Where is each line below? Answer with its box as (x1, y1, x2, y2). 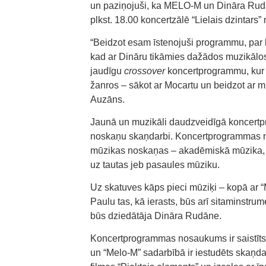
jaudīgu (90, 66, 124, 76)
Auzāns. (90, 94, 125, 104)
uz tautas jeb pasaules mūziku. (90, 160, 220, 170)
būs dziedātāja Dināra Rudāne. (90, 211, 221, 221)
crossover (124, 66, 165, 76)
